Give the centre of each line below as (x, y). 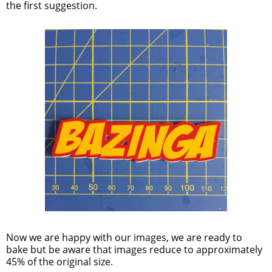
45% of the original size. (59, 262)
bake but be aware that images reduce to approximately (134, 250)
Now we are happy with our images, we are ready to (124, 238)
